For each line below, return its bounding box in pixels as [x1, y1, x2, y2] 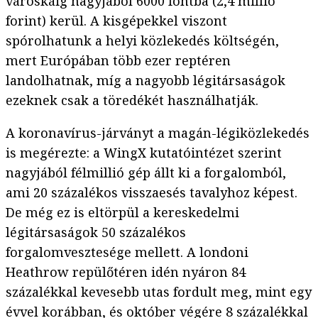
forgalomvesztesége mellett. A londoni [6, 243, 248, 261]
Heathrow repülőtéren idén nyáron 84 [6, 263, 246, 281]
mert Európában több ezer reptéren [6, 52, 231, 70]
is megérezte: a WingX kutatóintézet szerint [6, 144, 282, 162]
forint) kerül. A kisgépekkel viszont [6, 12, 227, 30]
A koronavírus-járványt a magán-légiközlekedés [6, 124, 309, 142]
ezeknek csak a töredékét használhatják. [6, 92, 258, 109]
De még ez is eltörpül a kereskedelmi [6, 204, 239, 221]
